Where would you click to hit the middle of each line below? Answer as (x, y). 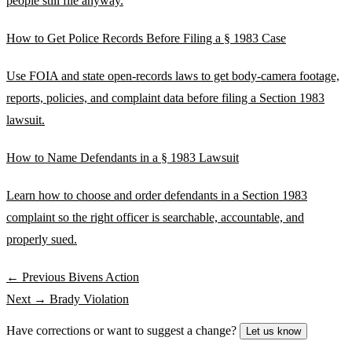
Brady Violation (89, 299)
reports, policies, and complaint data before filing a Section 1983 (165, 97)
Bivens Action (104, 277)
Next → (28, 299)
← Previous (37, 277)
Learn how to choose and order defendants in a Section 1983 (157, 195)
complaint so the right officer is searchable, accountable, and (155, 217)
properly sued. (42, 239)
